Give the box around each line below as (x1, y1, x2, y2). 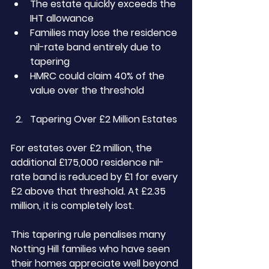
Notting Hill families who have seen (11, 242, 172, 256)
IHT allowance (30, 11, 94, 25)
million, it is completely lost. (11, 199, 134, 213)
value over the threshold (30, 83, 144, 97)
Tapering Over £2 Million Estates (30, 112, 177, 126)
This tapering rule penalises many (11, 228, 168, 241)
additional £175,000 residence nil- (11, 156, 164, 169)
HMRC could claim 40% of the (30, 69, 167, 83)
